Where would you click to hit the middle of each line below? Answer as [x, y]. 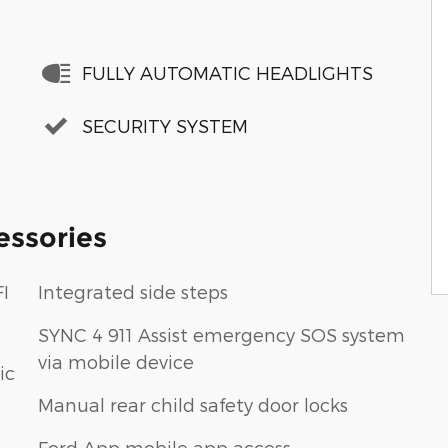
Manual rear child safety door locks [193, 404]
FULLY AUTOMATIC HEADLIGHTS [227, 73]
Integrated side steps [133, 291]
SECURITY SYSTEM [165, 126]
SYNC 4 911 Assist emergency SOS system [221, 334]
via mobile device [116, 361]
